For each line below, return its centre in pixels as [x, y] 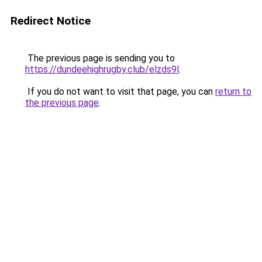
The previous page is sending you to [100, 58]
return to [233, 92]
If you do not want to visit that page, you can [120, 92]
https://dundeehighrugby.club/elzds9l [102, 69]
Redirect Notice [51, 21]
